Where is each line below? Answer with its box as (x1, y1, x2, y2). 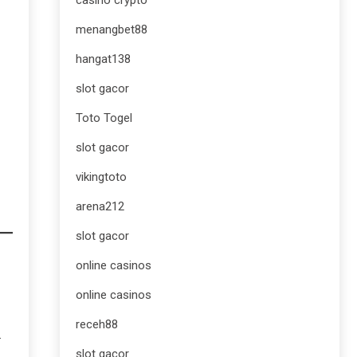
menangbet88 (76, 22, 147, 37)
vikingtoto (76, 170, 127, 184)
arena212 (76, 199, 124, 214)
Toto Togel (76, 111, 132, 125)
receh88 (76, 317, 118, 331)
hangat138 (76, 52, 131, 66)
